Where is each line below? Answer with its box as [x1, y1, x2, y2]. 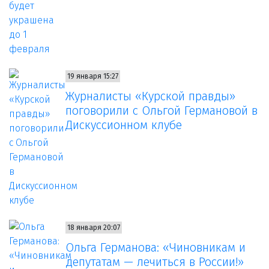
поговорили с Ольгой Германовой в [65, 103, 258, 118]
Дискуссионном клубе [65, 118, 182, 133]
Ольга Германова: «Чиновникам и [65, 240, 246, 255]
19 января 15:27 [67, 72, 118, 81]
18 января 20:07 [67, 223, 120, 232]
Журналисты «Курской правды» [65, 89, 235, 104]
